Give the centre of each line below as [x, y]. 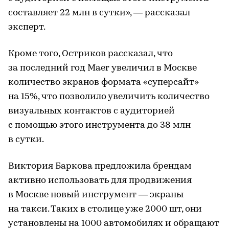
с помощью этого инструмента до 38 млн [99, 125]
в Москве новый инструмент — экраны [96, 195]
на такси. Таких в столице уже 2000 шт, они [105, 209]
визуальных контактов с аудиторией [91, 111]
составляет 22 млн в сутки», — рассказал [99, 13]
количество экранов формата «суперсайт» [104, 82]
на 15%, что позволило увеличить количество [109, 97]
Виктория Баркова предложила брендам [100, 166]
